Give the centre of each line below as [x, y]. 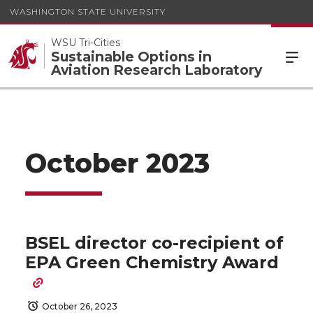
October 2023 [117, 163]
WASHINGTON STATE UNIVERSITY [88, 11]
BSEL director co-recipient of [154, 243]
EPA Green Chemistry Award [152, 262]
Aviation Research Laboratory [156, 70]
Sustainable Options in [131, 56]
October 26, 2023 [80, 306]
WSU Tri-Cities [86, 42]
